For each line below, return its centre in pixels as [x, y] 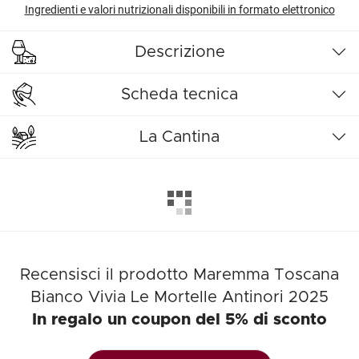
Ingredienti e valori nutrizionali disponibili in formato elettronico [179, 10]
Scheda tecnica [179, 95]
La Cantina [179, 137]
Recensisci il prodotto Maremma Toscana [179, 275]
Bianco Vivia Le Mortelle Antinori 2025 [179, 297]
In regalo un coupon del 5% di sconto [179, 320]
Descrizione [179, 52]
